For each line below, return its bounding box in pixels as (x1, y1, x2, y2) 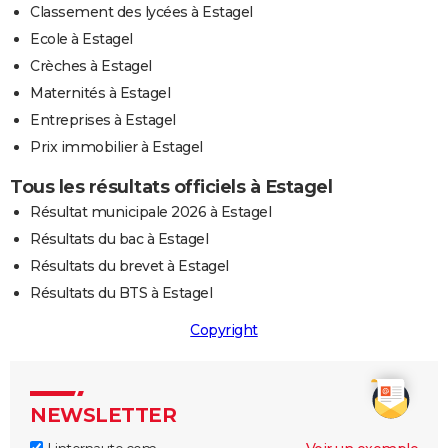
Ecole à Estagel (30, 29, 133, 48)
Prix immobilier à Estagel (30, 137, 203, 156)
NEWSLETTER (30, 402, 176, 427)
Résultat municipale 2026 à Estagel (30, 202, 271, 221)
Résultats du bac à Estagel (30, 229, 208, 248)
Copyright (190, 320, 258, 339)
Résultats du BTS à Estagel (30, 283, 212, 302)
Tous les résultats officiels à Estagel (10, 175, 332, 198)
